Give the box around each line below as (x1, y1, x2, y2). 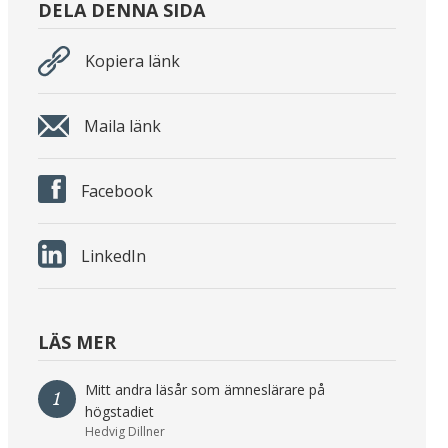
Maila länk (83, 115, 161, 138)
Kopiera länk (84, 50, 180, 73)
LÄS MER (37, 330, 116, 355)
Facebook (80, 180, 153, 203)
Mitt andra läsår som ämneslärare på (84, 380, 325, 400)
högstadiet (84, 402, 154, 422)
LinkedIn (80, 245, 146, 268)
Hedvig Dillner (84, 423, 165, 441)
